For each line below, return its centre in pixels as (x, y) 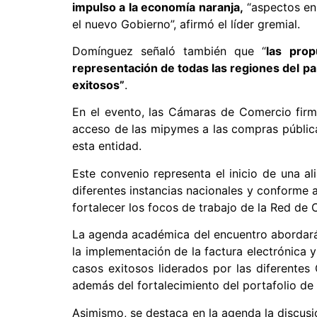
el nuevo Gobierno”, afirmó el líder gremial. (186, 24)
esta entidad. (107, 146)
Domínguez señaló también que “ (169, 51)
